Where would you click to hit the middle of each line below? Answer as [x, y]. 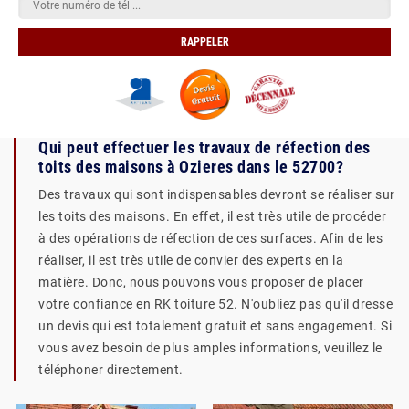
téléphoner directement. [111, 370]
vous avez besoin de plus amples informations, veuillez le [210, 348]
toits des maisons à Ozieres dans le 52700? [191, 167]
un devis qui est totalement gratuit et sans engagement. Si [215, 326]
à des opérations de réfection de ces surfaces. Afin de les [210, 238]
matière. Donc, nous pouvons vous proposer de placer [201, 282]
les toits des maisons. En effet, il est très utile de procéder [212, 216]
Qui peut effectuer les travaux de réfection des [204, 147]
